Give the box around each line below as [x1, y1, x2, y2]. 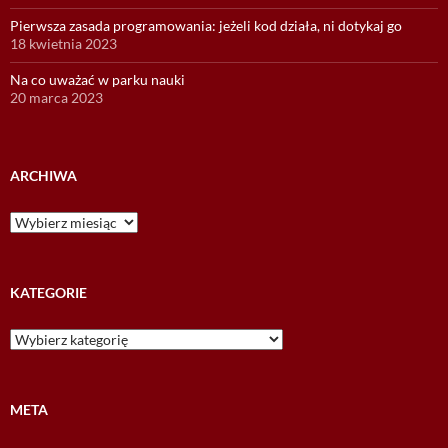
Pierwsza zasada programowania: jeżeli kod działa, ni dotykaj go [10, 16, 402, 34]
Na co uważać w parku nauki [10, 70, 185, 88]
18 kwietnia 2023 [10, 34, 117, 52]
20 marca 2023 [10, 88, 103, 106]
